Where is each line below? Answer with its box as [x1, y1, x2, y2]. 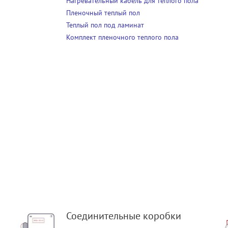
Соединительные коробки [66, 209, 182, 223]
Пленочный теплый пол [66, 8, 140, 18]
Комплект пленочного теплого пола [66, 33, 179, 42]
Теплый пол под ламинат [66, 20, 145, 30]
